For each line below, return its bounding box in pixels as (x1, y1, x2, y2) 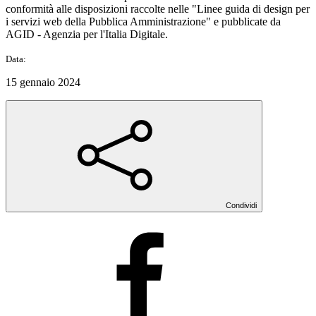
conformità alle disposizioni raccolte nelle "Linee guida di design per (6, 2, 310, 15)
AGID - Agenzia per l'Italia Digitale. (6, 28, 168, 40)
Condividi (226, 200, 257, 209)
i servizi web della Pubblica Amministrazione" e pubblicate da (6, 15, 281, 28)
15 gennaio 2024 (6, 75, 80, 88)
